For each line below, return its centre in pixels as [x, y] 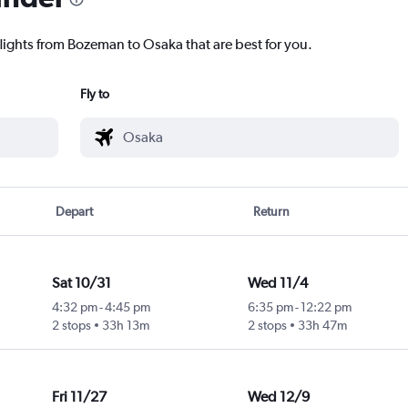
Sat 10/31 [81, 283]
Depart [75, 212]
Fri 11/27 [79, 397]
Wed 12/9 [278, 397]
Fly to [95, 94]
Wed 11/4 [277, 283]
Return [271, 212]
